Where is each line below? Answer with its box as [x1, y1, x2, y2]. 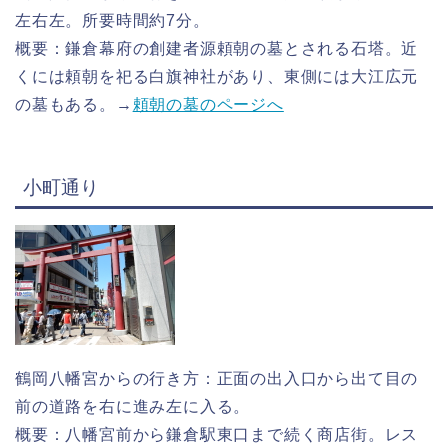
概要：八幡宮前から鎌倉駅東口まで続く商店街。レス [15, 425, 419, 443]
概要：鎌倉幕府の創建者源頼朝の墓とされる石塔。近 [15, 40, 419, 58]
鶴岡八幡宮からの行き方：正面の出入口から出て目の [15, 369, 419, 387]
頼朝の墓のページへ [132, 96, 284, 114]
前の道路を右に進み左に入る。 [15, 397, 251, 415]
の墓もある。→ [15, 96, 133, 114]
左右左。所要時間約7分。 [15, 12, 210, 30]
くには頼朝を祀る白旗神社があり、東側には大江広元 [15, 68, 419, 86]
